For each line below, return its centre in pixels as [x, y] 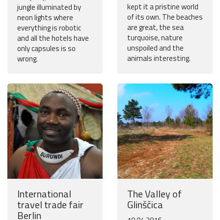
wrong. [27, 59]
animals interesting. [159, 58]
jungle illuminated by [49, 7]
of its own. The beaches [165, 17]
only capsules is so [46, 49]
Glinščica [145, 205]
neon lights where [45, 18]
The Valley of [154, 194]
